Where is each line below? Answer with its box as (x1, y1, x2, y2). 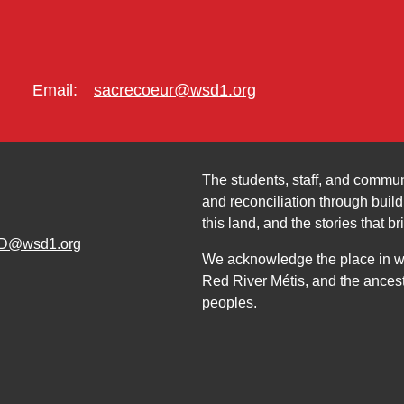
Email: (32, 80, 78, 99)
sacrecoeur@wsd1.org (94, 80, 256, 99)
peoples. (202, 294, 257, 310)
